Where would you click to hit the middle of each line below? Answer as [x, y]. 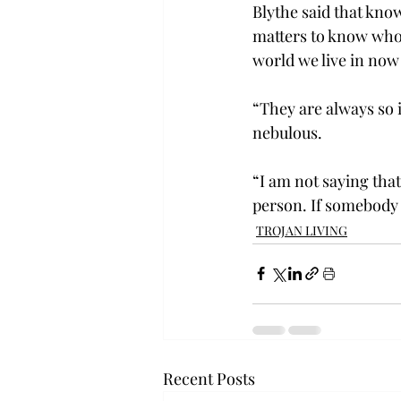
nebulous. [287, 132]
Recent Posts [209, 378]
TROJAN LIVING [302, 230]
